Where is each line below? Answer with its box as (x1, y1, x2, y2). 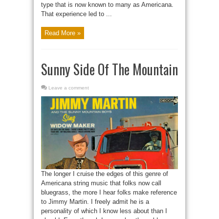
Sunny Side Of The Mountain (41, 59, 178, 79)
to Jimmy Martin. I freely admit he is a (41, 197, 149, 205)
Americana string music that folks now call (41, 179, 161, 187)
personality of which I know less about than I (41, 207, 167, 215)
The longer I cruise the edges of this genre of (41, 170, 168, 177)
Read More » (44, 29, 81, 37)
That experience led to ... (41, 10, 112, 18)
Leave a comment (48, 85, 89, 90)
